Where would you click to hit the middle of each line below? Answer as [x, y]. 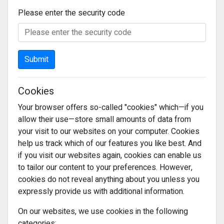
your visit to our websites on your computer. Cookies [109, 132]
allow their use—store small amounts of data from [104, 120]
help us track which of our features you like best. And [110, 144]
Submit [36, 60]
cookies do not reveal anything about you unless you [109, 180]
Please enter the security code [71, 13]
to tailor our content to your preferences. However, [105, 168]
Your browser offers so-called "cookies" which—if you [111, 108]
